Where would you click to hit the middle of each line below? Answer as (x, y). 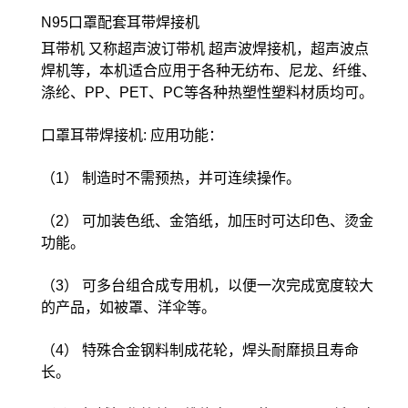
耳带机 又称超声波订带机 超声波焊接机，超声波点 (205, 49)
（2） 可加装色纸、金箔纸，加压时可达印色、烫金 (207, 221)
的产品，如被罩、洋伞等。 (128, 308)
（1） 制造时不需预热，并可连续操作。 (171, 178)
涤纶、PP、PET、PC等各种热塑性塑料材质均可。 (207, 93)
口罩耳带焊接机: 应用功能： (132, 136)
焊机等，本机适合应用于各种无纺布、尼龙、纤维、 (209, 71)
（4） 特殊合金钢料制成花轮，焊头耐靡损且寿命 (200, 351)
